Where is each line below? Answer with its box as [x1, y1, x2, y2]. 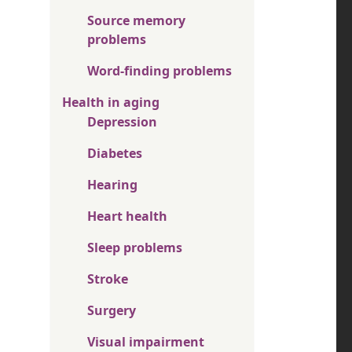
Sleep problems [87, 239, 182, 256]
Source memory [87, 12, 185, 29]
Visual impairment [87, 333, 204, 350]
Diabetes [87, 145, 142, 162]
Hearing [87, 176, 137, 193]
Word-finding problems [87, 62, 232, 79]
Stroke [87, 270, 128, 288]
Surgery [87, 302, 136, 319]
